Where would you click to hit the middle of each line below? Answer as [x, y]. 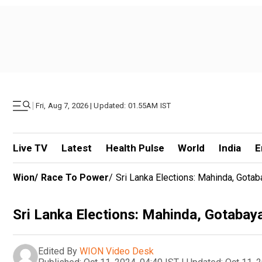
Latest [76, 148]
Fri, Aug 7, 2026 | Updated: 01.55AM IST [104, 106]
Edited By [58, 251]
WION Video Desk [117, 251]
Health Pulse [135, 148]
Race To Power [75, 177]
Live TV [30, 148]
